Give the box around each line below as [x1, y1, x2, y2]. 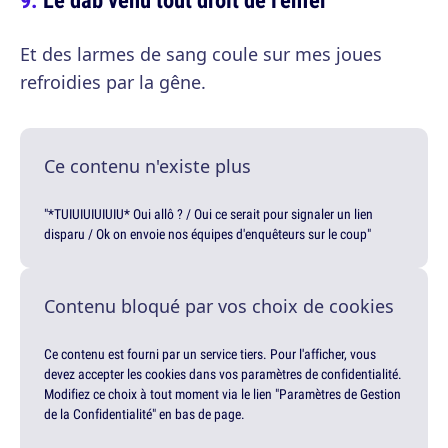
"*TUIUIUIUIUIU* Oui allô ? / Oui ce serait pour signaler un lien [44, 204, 373, 223]
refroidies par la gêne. [20, 69, 206, 94]
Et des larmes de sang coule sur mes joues [20, 41, 382, 66]
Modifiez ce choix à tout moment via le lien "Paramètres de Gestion [44, 384, 401, 403]
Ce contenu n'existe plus [44, 153, 251, 178]
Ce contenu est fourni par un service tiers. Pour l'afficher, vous [44, 344, 376, 363]
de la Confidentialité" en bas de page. [44, 404, 245, 423]
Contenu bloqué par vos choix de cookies [44, 293, 394, 318]
